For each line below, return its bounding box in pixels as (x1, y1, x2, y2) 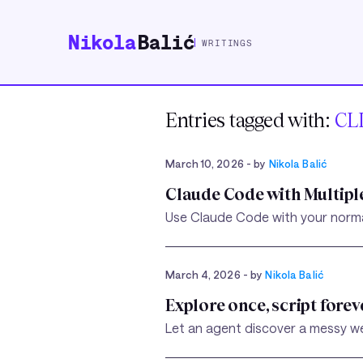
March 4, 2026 (165, 268, 243, 280)
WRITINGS (202, 36, 254, 48)
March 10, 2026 (165, 157, 246, 169)
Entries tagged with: (165, 109, 335, 131)
